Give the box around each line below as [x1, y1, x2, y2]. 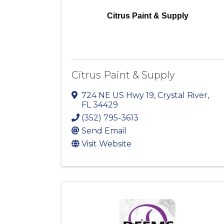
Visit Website [81, 139, 131, 149]
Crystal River [157, 90, 207, 100]
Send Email [81, 126, 126, 136]
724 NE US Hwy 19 [81, 90, 154, 100]
